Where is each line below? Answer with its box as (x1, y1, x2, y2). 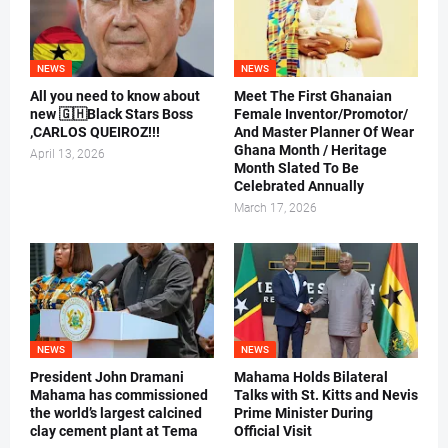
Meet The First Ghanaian (234, 88, 392, 105)
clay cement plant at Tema (30, 423, 198, 440)
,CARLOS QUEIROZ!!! (30, 124, 160, 141)
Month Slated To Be (234, 160, 359, 177)
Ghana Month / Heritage (234, 142, 387, 159)
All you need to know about (30, 88, 200, 105)
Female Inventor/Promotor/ (234, 106, 408, 123)
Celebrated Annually (234, 178, 364, 195)
